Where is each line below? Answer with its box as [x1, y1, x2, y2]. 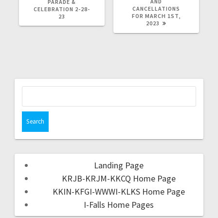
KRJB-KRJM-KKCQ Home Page [62, 172, 176, 184]
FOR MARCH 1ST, [132, 12, 181, 19]
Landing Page [94, 159, 144, 171]
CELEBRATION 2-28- [34, 5, 90, 13]
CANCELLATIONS [132, 4, 180, 12]
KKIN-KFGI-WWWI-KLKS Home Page [53, 185, 185, 197]
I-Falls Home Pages [84, 199, 154, 210]
